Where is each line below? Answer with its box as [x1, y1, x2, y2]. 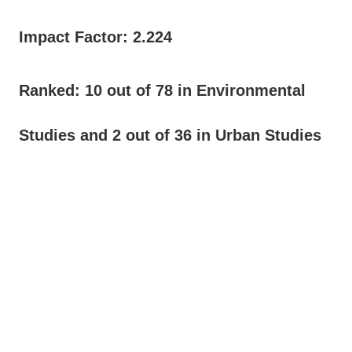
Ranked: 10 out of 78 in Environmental [19, 81, 306, 99]
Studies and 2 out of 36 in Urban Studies [19, 126, 321, 144]
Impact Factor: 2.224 [19, 27, 172, 46]
